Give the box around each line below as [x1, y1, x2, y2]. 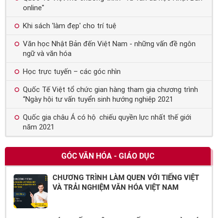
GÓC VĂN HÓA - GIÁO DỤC [61, 151, 154, 161]
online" [23, 3, 44, 13]
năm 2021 [23, 123, 54, 132]
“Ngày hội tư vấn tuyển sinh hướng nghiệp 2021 [23, 95, 173, 104]
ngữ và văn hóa [23, 49, 72, 58]
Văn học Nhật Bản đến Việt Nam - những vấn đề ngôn [23, 39, 196, 49]
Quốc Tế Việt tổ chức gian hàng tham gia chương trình [23, 85, 198, 94]
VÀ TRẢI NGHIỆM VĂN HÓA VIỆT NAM [53, 183, 179, 192]
